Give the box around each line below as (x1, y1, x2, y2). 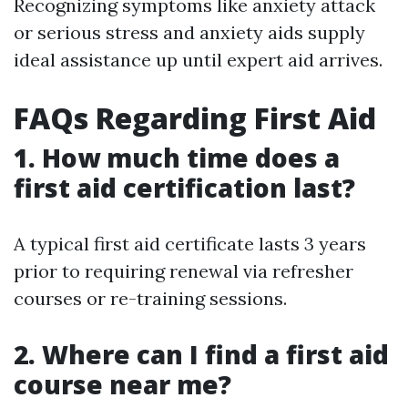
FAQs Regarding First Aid (14, 98, 376, 138)
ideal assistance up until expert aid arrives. (14, 48, 382, 72)
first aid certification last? (14, 170, 355, 206)
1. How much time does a (14, 140, 340, 176)
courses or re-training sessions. (14, 287, 287, 311)
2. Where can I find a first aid (14, 337, 389, 372)
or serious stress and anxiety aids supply (14, 21, 365, 45)
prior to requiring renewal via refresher (14, 260, 353, 283)
